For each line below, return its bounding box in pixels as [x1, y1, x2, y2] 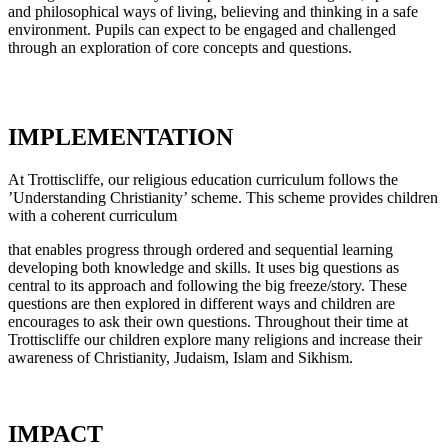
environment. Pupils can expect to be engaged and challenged [8, 20, 396, 38]
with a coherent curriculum [8, 206, 177, 224]
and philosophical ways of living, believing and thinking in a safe [8, 2, 418, 20]
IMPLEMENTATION [8, 123, 233, 150]
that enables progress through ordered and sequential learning [8, 240, 393, 258]
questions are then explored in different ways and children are [8, 294, 395, 312]
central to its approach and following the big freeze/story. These [8, 276, 407, 294]
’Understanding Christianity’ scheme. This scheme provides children [8, 188, 438, 206]
